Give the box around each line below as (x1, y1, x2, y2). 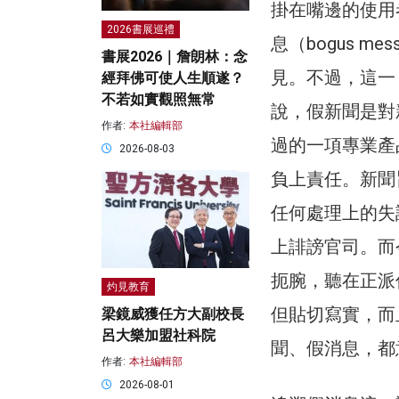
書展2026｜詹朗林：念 (102, 48, 248, 66)
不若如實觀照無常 (102, 91, 216, 109)
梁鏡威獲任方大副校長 (102, 305, 244, 323)
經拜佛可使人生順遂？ (102, 69, 244, 87)
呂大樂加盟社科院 (102, 327, 216, 345)
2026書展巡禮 (107, 23, 175, 37)
